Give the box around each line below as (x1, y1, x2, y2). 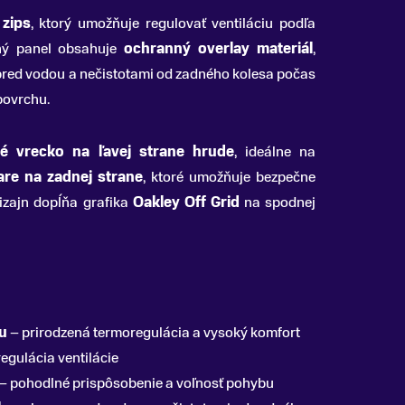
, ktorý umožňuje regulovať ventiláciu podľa (30, 14, 316, 33)
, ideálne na (233, 142, 316, 162)
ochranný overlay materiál (124, 39, 314, 59)
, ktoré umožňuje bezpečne (143, 167, 316, 187)
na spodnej (239, 193, 316, 212)
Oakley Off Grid (132, 193, 240, 212)
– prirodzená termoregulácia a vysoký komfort (7, 323, 300, 343)
